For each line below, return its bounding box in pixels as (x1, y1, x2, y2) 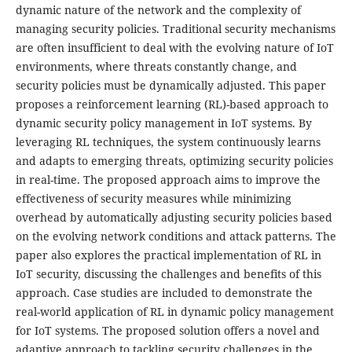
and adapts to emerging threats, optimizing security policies (15, 153, 333, 169)
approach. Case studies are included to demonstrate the (15, 285, 313, 301)
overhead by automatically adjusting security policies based (15, 210, 332, 225)
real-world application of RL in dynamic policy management (15, 304, 334, 320)
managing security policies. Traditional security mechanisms (15, 21, 335, 37)
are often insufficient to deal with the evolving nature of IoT (15, 40, 334, 56)
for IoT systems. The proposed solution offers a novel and (15, 323, 320, 339)
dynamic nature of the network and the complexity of (15, 2, 301, 18)
